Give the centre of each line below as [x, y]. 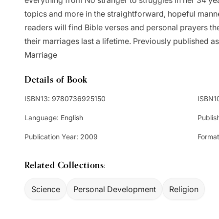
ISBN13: [37, 99]
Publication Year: [51, 137]
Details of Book [56, 79]
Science [45, 189]
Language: [42, 118]
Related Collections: [65, 165]
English [71, 118]
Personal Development [114, 189]
